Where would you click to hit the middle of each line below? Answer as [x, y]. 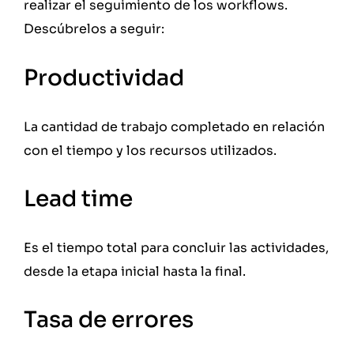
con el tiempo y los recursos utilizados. [150, 150]
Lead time [78, 199]
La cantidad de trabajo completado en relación [174, 126]
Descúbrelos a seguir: [96, 29]
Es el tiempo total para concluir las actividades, [176, 248]
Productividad [106, 77]
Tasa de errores [109, 320]
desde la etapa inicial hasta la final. [136, 272]
